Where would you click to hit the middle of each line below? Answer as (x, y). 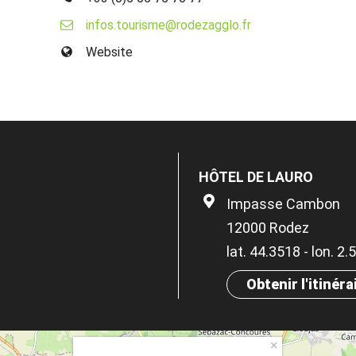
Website (110, 52)
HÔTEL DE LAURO (256, 177)
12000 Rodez (268, 228)
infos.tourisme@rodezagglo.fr (169, 25)
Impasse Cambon (283, 204)
